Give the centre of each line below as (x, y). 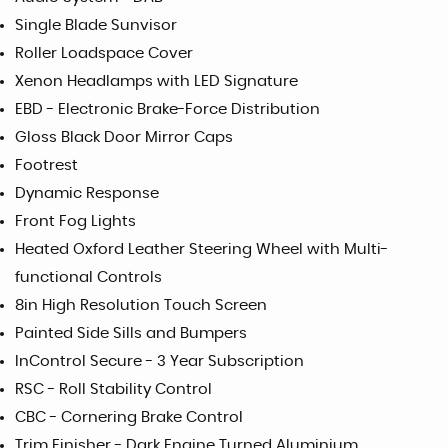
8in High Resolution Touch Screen (141, 305)
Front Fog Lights (75, 221)
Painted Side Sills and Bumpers (131, 333)
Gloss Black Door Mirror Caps (124, 137)
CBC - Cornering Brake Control (129, 417)
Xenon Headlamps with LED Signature (156, 81)
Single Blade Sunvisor (96, 25)
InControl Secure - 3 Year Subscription (159, 361)
